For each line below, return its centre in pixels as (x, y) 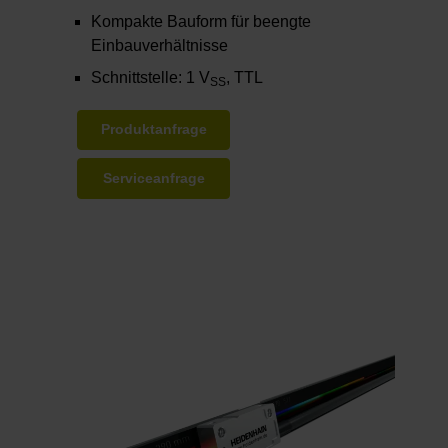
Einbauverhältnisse (160, 46)
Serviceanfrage (153, 178)
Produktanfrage (153, 130)
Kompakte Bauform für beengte (201, 22)
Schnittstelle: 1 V (151, 78)
